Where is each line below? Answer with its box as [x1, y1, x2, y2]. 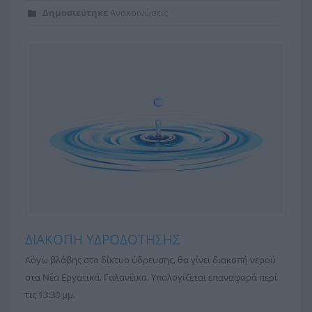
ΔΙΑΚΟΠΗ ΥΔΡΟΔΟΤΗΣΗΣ [25, 231, 180, 249]
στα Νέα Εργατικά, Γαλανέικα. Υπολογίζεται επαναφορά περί [25, 271, 277, 284]
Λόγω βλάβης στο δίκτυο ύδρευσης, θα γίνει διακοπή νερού [25, 253, 276, 267]
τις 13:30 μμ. [25, 288, 75, 302]
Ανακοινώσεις [110, 6, 168, 19]
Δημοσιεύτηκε [42, 6, 108, 19]
